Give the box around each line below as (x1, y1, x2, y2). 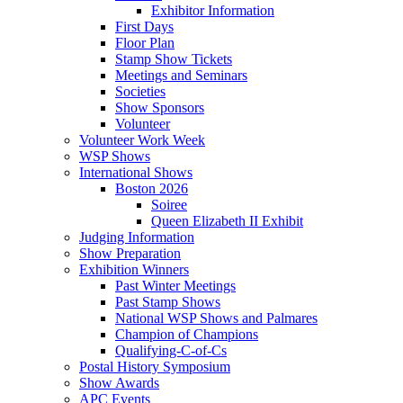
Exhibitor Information (151, 3, 274, 18)
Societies (115, 84, 166, 99)
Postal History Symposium (79, 359, 230, 374)
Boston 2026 (115, 181, 188, 196)
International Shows (79, 165, 193, 180)
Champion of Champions (115, 327, 258, 342)
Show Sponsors (115, 100, 204, 115)
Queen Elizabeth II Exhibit (151, 213, 303, 228)
